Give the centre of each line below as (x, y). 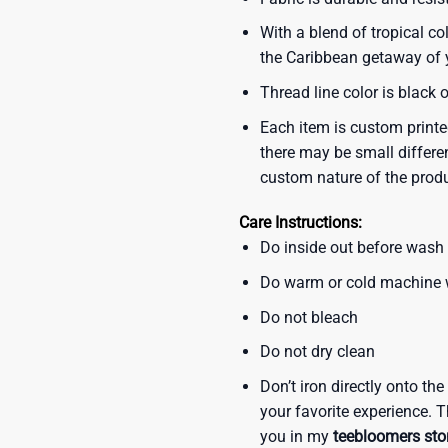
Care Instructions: (300, 223)
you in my (296, 436)
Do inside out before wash (351, 248)
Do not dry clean (317, 352)
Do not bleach (308, 317)
